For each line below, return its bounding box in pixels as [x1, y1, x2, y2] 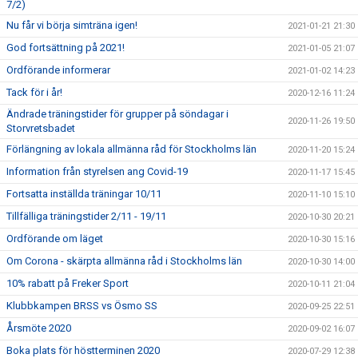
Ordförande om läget [6, 233, 103, 245]
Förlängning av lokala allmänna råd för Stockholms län [6, 143, 257, 155]
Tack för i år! [6, 86, 62, 98]
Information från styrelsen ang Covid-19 [6, 165, 188, 177]
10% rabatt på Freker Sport [6, 277, 129, 289]
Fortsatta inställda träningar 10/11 [6, 188, 161, 200]
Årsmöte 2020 [6, 322, 71, 334]
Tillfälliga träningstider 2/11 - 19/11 [6, 210, 166, 222]
